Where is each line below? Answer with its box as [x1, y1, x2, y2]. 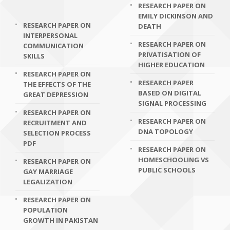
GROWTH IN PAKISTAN [23, 216, 98, 225]
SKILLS [23, 51, 45, 61]
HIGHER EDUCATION [138, 60, 205, 69]
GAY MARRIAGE [23, 167, 73, 176]
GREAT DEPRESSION [23, 90, 88, 99]
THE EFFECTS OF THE [23, 80, 91, 89]
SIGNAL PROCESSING [138, 99, 206, 108]
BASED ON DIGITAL [138, 88, 201, 98]
